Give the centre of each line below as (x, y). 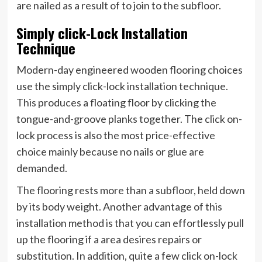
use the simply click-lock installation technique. (122, 86)
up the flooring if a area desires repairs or (109, 239)
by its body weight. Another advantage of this (119, 206)
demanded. (42, 168)
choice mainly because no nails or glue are (110, 151)
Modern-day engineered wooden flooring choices (129, 69)
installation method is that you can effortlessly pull (130, 223)
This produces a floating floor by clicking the (116, 102)
